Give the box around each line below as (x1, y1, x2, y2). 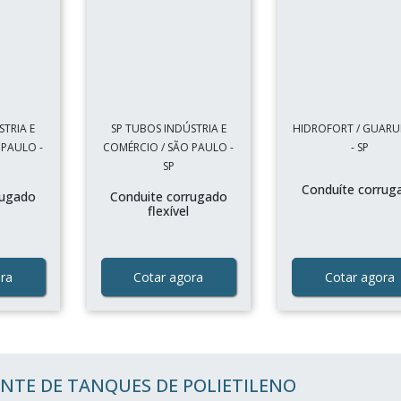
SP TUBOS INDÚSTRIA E (110, 121, 226, 136)
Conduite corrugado (109, 188, 227, 205)
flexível (148, 202, 190, 219)
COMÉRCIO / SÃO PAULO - (103, 140, 235, 155)
